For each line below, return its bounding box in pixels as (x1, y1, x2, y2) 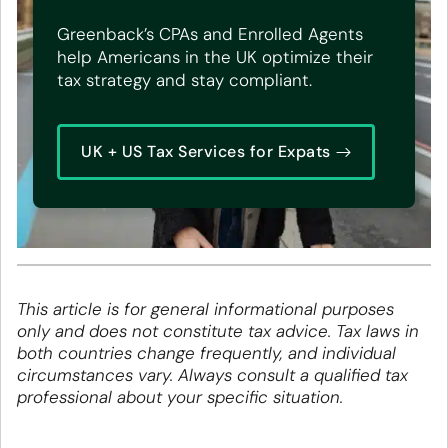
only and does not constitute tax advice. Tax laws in (17, 320, 419, 343)
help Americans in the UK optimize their (57, 46, 373, 69)
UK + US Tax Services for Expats (81, 141, 331, 163)
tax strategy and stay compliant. (57, 69, 312, 92)
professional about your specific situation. (17, 386, 343, 409)
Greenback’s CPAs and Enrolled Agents (57, 23, 363, 46)
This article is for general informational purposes (17, 298, 394, 321)
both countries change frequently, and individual (17, 342, 396, 365)
